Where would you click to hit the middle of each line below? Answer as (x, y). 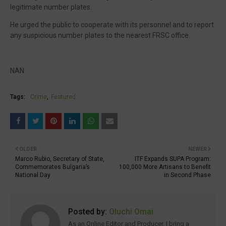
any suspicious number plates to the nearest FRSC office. (100, 35)
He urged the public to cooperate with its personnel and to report (112, 25)
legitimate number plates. (51, 7)
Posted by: (88, 212)
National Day (33, 175)
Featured (63, 97)
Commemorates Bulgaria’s (52, 167)
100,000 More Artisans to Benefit (165, 167)
